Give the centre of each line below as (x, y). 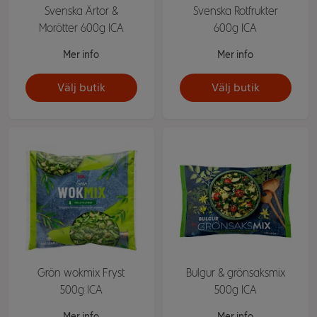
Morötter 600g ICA (81, 28)
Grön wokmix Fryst (81, 272)
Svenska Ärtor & (81, 11)
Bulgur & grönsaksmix (235, 272)
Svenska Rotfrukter (235, 11)
